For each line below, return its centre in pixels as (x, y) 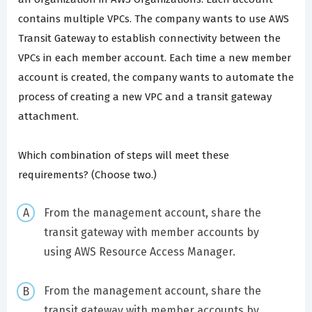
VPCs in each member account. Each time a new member (155, 58)
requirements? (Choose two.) (87, 175)
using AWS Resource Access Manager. (139, 251)
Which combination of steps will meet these (124, 156)
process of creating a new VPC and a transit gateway (145, 97)
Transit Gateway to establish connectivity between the (149, 39)
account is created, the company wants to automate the (156, 78)
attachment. (48, 117)
